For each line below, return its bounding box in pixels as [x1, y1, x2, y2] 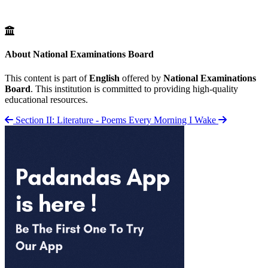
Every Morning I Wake [129, 114, 216, 125]
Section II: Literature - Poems [16, 114, 126, 125]
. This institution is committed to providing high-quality [31, 83, 238, 94]
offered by [120, 72, 163, 83]
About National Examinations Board [5, 49, 154, 60]
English [89, 72, 120, 83]
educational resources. [5, 94, 88, 105]
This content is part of [5, 72, 89, 83]
